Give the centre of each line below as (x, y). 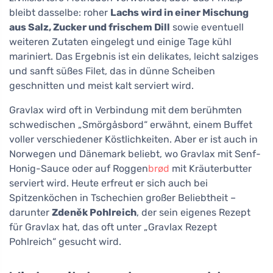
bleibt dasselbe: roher (60, 13)
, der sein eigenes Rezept (193, 213)
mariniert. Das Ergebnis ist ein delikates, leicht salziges (134, 57)
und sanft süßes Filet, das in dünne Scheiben (112, 71)
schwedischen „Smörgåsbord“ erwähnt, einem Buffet (131, 125)
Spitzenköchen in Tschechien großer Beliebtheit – (122, 198)
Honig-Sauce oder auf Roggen (79, 169)
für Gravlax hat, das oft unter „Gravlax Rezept (113, 227)
